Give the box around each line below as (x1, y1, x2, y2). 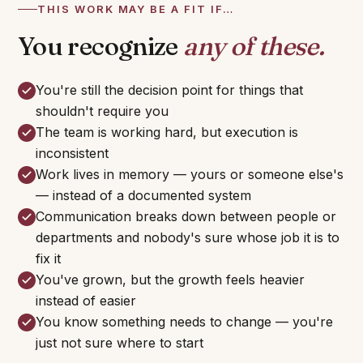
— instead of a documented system (36, 187, 251, 203)
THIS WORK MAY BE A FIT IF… (37, 2, 234, 15)
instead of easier (36, 293, 136, 309)
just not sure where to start (36, 335, 203, 351)
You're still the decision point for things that (36, 82, 303, 98)
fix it (36, 250, 61, 267)
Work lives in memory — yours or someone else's (36, 166, 344, 182)
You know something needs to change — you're (36, 314, 333, 330)
